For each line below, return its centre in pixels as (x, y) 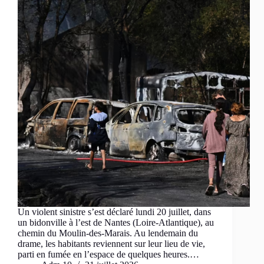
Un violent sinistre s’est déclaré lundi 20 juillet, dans (114, 212)
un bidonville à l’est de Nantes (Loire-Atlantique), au (116, 223)
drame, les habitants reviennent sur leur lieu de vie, (111, 244)
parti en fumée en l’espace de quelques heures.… (108, 255)
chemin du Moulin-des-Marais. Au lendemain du (108, 233)
